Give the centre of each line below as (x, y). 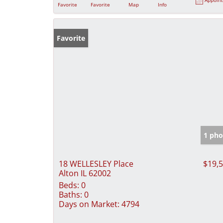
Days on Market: (89, 204)
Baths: (70, 194)
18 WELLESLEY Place (96, 164)
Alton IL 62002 (85, 173)
